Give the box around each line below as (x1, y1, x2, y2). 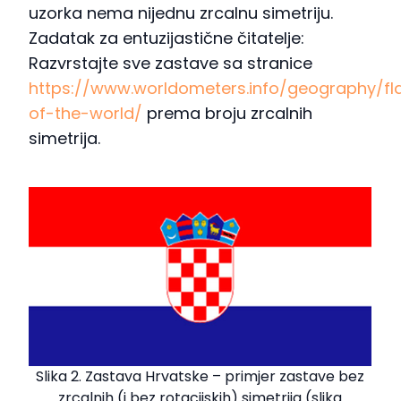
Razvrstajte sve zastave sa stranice (29, 52, 312, 75)
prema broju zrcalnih (142, 102, 312, 125)
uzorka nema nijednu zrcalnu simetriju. (29, 2, 333, 25)
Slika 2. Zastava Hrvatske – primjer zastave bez (36, 366, 365, 388)
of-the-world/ (29, 102, 142, 125)
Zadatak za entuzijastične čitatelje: (29, 27, 304, 50)
